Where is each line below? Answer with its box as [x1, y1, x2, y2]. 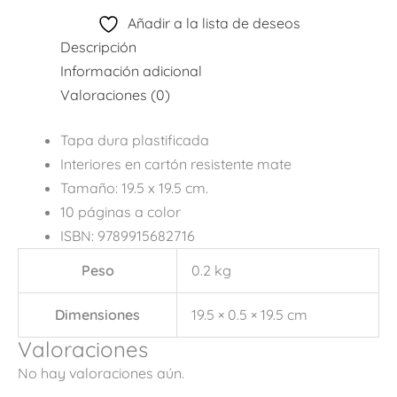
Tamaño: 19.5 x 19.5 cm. [60, 178, 208, 197]
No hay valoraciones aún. [18, 363, 184, 382]
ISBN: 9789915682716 [60, 226, 195, 245]
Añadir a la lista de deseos [127, 13, 300, 32]
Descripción [60, 37, 136, 56]
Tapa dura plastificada [60, 130, 209, 149]
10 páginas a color [60, 202, 181, 221]
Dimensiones [55, 305, 140, 323]
